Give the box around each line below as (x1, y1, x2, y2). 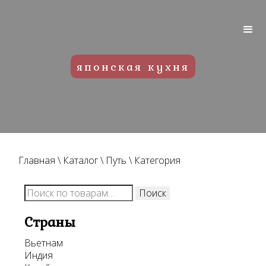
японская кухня (77, 58, 189, 75)
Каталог (63, 153, 99, 167)
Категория (134, 153, 181, 167)
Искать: (24, 183, 63, 197)
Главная (18, 153, 56, 167)
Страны (24, 211, 76, 232)
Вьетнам (24, 236, 64, 249)
